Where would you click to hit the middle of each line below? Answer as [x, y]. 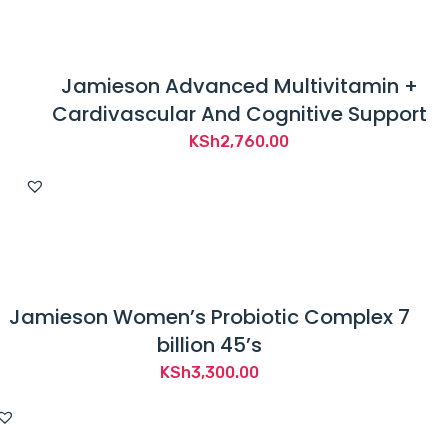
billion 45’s [209, 344]
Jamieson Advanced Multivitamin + [239, 85]
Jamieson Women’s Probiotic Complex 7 [209, 316]
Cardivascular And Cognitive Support [239, 113]
